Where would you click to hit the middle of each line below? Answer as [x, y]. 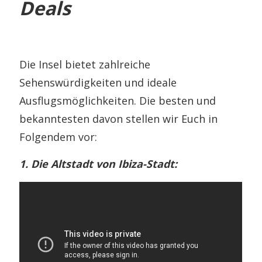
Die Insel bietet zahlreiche [85, 64]
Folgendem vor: [58, 137]
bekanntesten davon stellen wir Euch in [119, 118]
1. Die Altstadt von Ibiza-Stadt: [99, 163]
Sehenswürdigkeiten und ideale [98, 82]
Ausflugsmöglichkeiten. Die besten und [118, 100]
